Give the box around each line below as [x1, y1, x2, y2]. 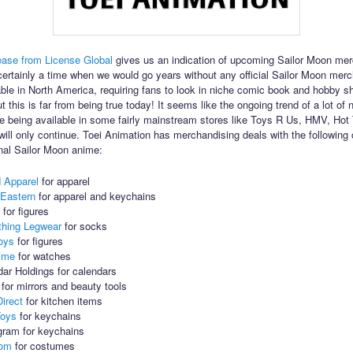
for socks [61, 217, 108, 233]
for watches [15, 247, 72, 263]
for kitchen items [23, 292, 103, 308]
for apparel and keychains [35, 188, 157, 203]
